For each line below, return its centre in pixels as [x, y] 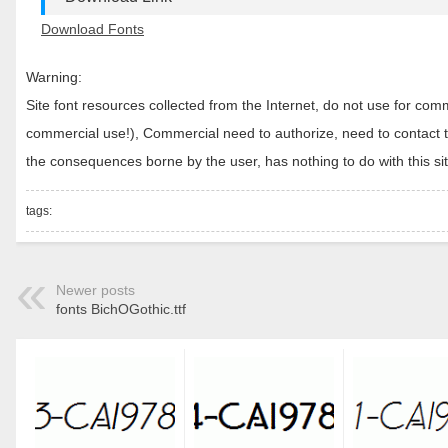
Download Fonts [92, 29]
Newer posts [95, 290]
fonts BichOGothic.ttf [121, 309]
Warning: [54, 77]
